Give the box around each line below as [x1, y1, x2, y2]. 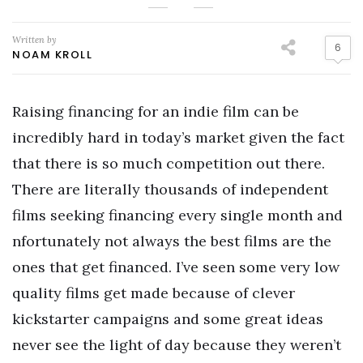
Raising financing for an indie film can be [12, 101, 299, 121]
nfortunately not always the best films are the [12, 231, 331, 250]
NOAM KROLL [12, 46, 92, 62]
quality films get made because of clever [12, 283, 295, 302]
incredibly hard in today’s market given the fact [12, 127, 344, 147]
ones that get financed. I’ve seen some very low [12, 257, 340, 276]
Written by [12, 33, 57, 45]
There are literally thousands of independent [12, 179, 328, 199]
